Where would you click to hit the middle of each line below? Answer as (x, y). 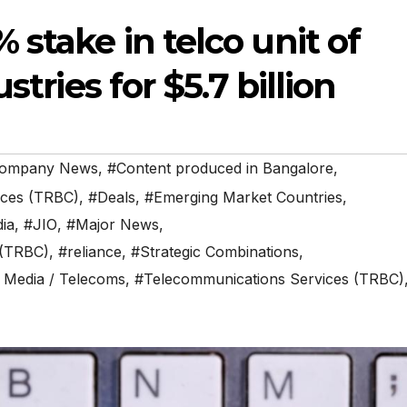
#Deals (112, 198)
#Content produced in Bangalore (220, 169)
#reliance (90, 252)
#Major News (113, 225)
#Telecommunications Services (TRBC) (269, 279)
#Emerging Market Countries (243, 198)
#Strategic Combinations (215, 252)
